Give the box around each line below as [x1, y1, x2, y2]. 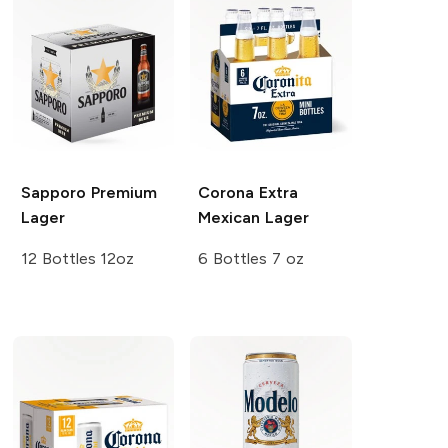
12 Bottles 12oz [20, 249, 135, 269]
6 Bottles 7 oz [198, 249, 304, 269]
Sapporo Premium [20, 183, 157, 203]
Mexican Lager [198, 208, 310, 228]
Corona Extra [198, 183, 299, 203]
